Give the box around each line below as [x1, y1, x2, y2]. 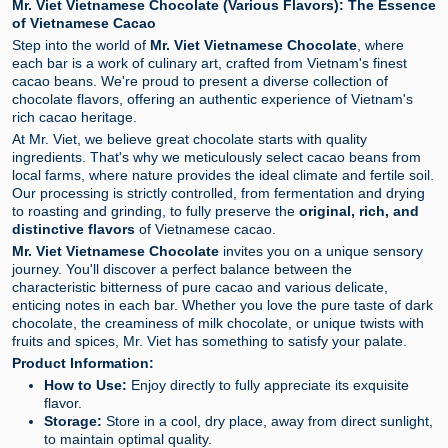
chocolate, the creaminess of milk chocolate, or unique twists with [12, 315, 424, 332]
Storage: [44, 413, 102, 430]
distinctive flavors [12, 221, 135, 238]
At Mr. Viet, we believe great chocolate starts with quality [12, 131, 367, 148]
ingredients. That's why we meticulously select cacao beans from [12, 149, 421, 166]
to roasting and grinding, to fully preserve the [12, 203, 299, 220]
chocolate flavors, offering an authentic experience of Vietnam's [12, 91, 413, 108]
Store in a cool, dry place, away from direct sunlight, [102, 413, 433, 430]
